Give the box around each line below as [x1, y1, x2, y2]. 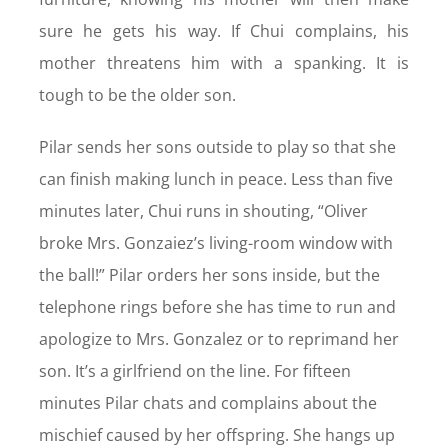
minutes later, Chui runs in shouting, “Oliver [38, 200, 368, 223]
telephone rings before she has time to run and [38, 296, 396, 319]
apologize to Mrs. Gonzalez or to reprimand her [38, 328, 399, 351]
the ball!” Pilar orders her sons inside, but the [38, 264, 380, 287]
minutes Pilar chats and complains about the [38, 392, 377, 415]
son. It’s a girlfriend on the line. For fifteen [38, 360, 351, 383]
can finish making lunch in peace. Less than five [38, 168, 393, 191]
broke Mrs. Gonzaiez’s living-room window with [38, 232, 393, 255]
